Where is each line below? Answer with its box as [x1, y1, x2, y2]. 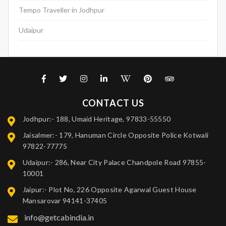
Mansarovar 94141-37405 [22, 196, 107, 205]
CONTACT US [82, 97, 144, 109]
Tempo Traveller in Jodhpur [19, 6, 104, 15]
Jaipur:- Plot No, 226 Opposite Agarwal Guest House [22, 185, 197, 194]
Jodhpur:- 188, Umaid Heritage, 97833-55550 [22, 115, 171, 124]
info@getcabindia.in [22, 212, 94, 222]
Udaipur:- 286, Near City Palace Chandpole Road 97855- [22, 158, 206, 167]
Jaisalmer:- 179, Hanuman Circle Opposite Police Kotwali [22, 131, 209, 140]
